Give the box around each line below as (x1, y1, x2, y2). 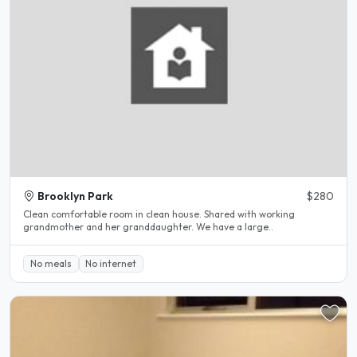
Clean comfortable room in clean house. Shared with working (23, 208, 295, 221)
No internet (85, 257, 137, 269)
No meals (29, 257, 72, 269)
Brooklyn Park (37, 189, 113, 204)
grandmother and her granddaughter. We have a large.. (23, 221, 273, 233)
